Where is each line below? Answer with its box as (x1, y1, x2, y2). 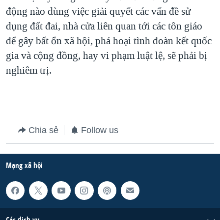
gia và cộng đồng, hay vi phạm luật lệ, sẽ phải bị (6, 48, 207, 62)
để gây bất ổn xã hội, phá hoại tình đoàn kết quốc (6, 33, 212, 48)
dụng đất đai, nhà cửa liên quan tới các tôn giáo (6, 19, 202, 33)
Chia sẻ (28, 125, 58, 135)
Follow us (81, 125, 118, 135)
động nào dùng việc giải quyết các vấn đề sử (6, 4, 191, 18)
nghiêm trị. (6, 63, 52, 77)
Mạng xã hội (6, 160, 43, 170)
